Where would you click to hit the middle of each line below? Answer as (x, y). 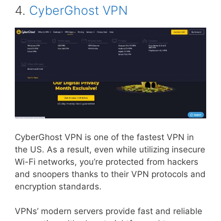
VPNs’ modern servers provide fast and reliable (109, 211)
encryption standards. (58, 186)
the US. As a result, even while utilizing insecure (110, 149)
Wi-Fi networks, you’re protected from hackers (107, 162)
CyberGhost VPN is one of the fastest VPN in (104, 137)
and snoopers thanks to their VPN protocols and (110, 174)
